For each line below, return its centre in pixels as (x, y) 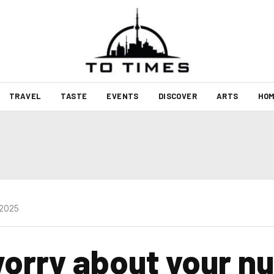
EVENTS (123, 96)
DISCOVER (177, 96)
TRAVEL (25, 96)
